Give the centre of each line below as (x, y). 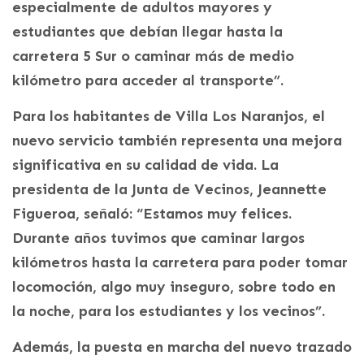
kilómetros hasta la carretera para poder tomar (180, 262)
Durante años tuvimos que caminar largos (158, 238)
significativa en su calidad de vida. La (145, 165)
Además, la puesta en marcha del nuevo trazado (182, 347)
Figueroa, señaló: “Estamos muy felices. (152, 213)
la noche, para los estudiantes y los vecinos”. (169, 311)
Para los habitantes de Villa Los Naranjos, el (169, 116)
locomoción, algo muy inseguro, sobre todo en (174, 286)
